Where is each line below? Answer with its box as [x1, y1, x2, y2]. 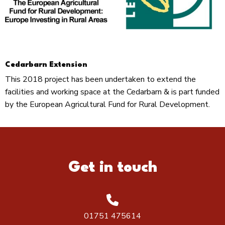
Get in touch [68, 161, 157, 176]
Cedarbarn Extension [5, 61, 87, 69]
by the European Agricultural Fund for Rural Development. [5, 99, 210, 110]
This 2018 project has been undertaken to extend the [5, 74, 196, 85]
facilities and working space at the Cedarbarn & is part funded [5, 86, 219, 98]
